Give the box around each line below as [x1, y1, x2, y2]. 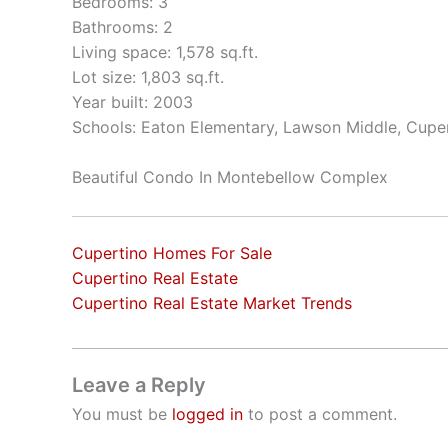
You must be [72, 403, 172, 424]
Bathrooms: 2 [72, 16, 173, 37]
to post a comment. [243, 403, 397, 424]
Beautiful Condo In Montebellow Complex [72, 167, 388, 188]
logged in [172, 403, 243, 424]
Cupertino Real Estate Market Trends [72, 292, 352, 313]
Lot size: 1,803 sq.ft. [72, 66, 224, 87]
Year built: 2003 [72, 91, 193, 112]
